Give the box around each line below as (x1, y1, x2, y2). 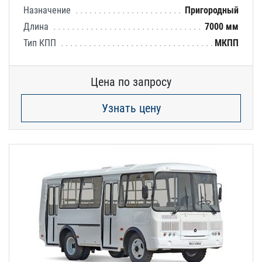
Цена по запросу (91, 74, 171, 89)
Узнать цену (101, 101, 161, 115)
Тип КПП (23, 37, 58, 49)
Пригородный (185, 4, 239, 16)
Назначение (23, 4, 73, 16)
